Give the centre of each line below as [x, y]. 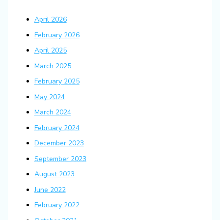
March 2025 [53, 66]
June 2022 [50, 190]
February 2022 [57, 205]
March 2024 [53, 112]
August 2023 [54, 174]
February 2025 [57, 82]
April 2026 [50, 20]
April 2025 [50, 51]
